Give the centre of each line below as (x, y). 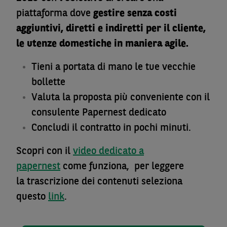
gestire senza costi (135, 14)
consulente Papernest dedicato (99, 113)
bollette (48, 83)
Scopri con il (45, 152)
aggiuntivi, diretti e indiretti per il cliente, (111, 29)
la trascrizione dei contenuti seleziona (99, 182)
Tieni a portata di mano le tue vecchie (113, 67)
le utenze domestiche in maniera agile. (102, 44)
